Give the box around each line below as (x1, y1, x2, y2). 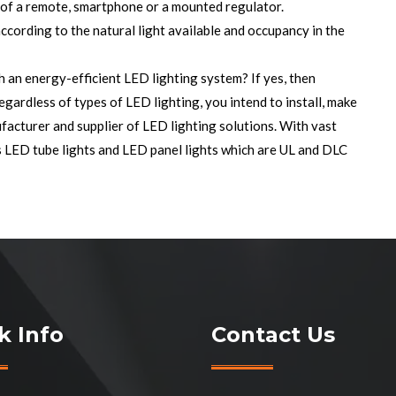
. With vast (274, 118, 337, 133)
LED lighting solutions (142, 118, 274, 133)
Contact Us (211, 322, 335, 347)
